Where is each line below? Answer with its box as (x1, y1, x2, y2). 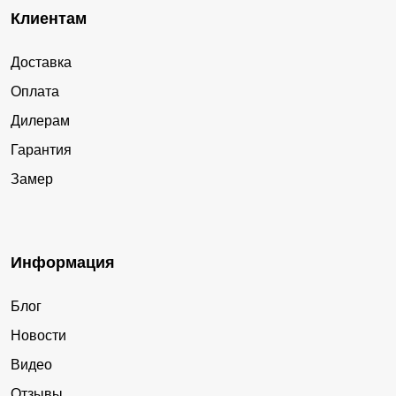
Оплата (11, 84, 59, 100)
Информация (11, 254, 115, 272)
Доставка (11, 55, 72, 71)
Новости (11, 328, 66, 344)
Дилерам (11, 113, 70, 129)
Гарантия (11, 142, 72, 158)
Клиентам (11, 10, 87, 28)
